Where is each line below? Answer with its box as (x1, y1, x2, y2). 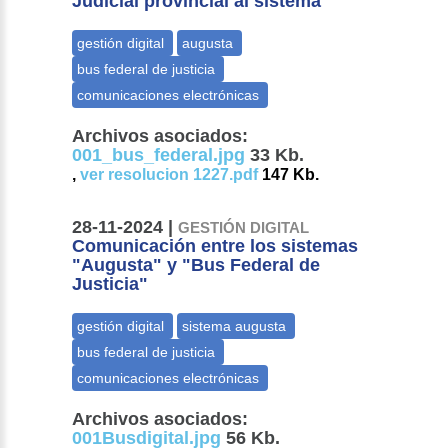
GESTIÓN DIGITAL (178, 219, 310, 237)
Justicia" (72, 274, 149, 295)
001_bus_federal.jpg (72, 145, 246, 166)
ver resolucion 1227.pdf (80, 166, 259, 184)
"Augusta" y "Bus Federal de (72, 255, 321, 276)
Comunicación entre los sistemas (72, 236, 359, 257)
